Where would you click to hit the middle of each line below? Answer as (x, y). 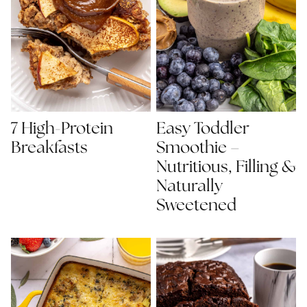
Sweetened (196, 206)
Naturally (189, 187)
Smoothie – (198, 149)
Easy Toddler (203, 130)
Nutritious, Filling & (226, 168)
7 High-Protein (62, 130)
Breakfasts (49, 149)
